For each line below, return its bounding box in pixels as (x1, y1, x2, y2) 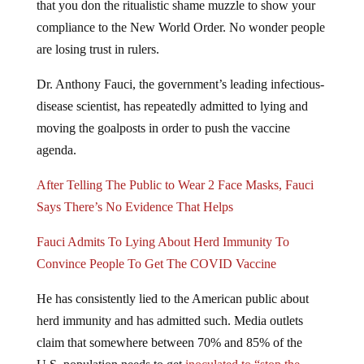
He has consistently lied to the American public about (36, 292, 309, 306)
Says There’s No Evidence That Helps (36, 200, 233, 214)
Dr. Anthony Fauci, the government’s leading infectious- (36, 77, 324, 92)
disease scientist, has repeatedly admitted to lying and (36, 99, 308, 114)
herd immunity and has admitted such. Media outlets (36, 314, 303, 328)
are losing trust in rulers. (36, 42, 159, 57)
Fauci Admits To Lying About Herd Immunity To (36, 235, 289, 249)
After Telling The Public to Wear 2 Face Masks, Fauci (36, 178, 314, 193)
